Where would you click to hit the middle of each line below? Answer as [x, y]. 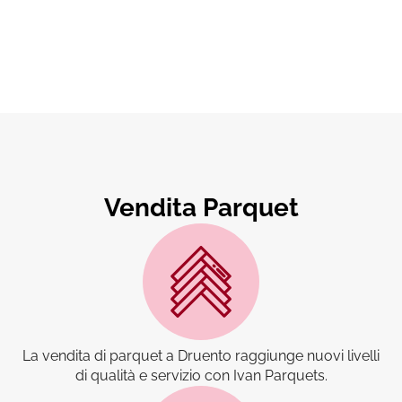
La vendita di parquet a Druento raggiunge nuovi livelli [201, 356]
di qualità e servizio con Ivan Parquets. [201, 376]
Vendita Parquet [201, 208]
